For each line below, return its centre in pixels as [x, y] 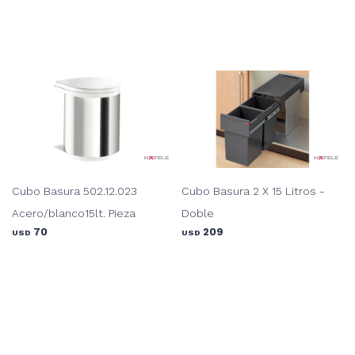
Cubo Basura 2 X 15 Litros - [253, 191]
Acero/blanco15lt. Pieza [74, 213]
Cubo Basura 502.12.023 [74, 191]
